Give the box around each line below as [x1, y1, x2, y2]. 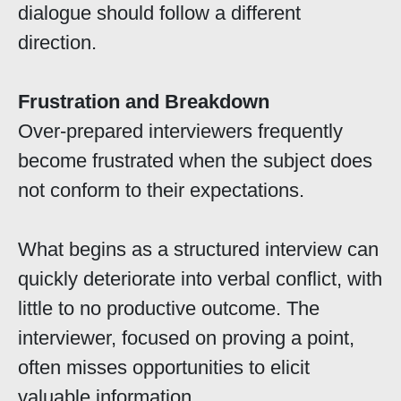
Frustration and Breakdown [18, 90, 269, 114]
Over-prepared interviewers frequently [18, 120, 343, 143]
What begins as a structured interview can [18, 238, 379, 261]
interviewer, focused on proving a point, [18, 327, 354, 350]
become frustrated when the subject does [18, 149, 372, 173]
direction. [18, 31, 97, 55]
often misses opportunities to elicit [18, 356, 310, 380]
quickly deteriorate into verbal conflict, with [18, 268, 382, 291]
